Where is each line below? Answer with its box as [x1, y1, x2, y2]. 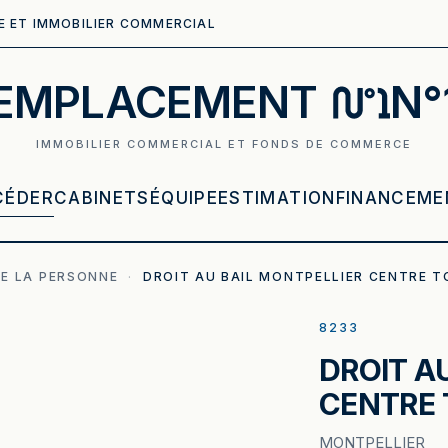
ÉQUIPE [149, 188, 218, 208]
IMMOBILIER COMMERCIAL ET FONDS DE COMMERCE [36, 137, 412, 151]
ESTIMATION [218, 188, 336, 208]
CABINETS [53, 188, 150, 208]
